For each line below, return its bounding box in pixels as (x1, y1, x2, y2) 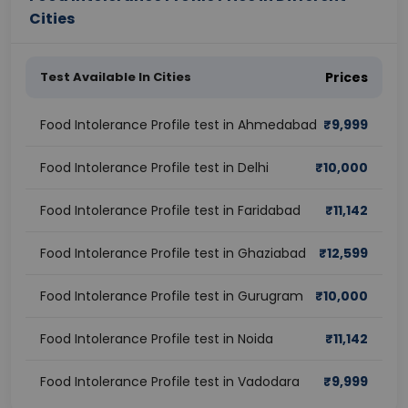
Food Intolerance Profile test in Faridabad (40, 201, 301, 219)
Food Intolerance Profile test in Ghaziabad (40, 244, 306, 262)
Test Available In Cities (40, 68, 191, 86)
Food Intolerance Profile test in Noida (40, 330, 273, 348)
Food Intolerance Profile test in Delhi (40, 158, 269, 177)
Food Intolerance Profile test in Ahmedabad (40, 116, 317, 134)
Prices (325, 68, 368, 87)
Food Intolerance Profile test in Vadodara (40, 372, 300, 391)
